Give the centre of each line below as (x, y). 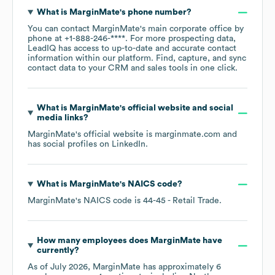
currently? (58, 251)
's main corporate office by (192, 29)
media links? (62, 118)
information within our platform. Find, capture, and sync (137, 59)
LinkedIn (129, 145)
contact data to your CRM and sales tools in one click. (133, 68)
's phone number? (155, 13)
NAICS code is (113, 201)
